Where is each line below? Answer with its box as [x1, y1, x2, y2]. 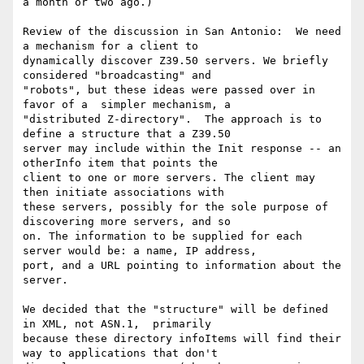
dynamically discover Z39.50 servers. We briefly [23, 54, 328, 67]
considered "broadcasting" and [23, 69, 211, 82]
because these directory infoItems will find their [23, 332, 341, 345]
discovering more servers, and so [23, 215, 231, 228]
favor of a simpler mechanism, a [23, 98, 231, 111]
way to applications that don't [23, 347, 218, 360]
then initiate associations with [23, 186, 224, 199]
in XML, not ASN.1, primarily [23, 318, 211, 331]
